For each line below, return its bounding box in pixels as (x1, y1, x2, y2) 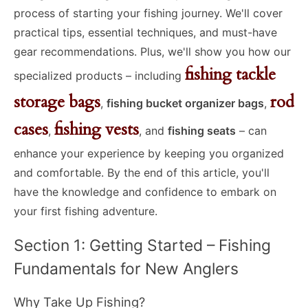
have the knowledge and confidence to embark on (14, 185, 276, 199)
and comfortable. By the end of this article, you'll (14, 166, 269, 180)
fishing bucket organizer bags (107, 96, 264, 111)
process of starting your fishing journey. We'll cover (14, 6, 283, 21)
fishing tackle (185, 63, 276, 87)
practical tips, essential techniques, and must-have (14, 25, 277, 40)
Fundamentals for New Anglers (14, 258, 239, 278)
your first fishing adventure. (14, 204, 157, 219)
